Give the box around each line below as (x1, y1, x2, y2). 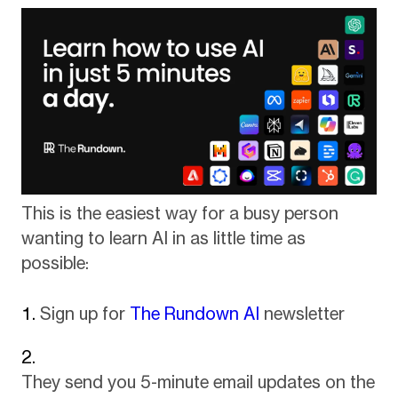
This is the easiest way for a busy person (20, 203, 338, 225)
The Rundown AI (129, 302, 259, 324)
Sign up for (39, 302, 130, 324)
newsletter (259, 302, 345, 324)
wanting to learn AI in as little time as (20, 227, 306, 250)
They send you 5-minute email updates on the (20, 371, 375, 394)
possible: (20, 252, 89, 275)
